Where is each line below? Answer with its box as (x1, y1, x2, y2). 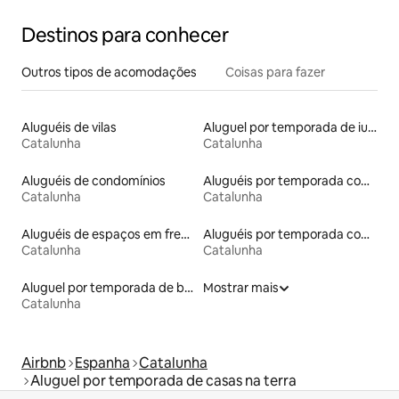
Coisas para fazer (225, 64, 325, 81)
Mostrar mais (203, 280, 279, 297)
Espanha (75, 354, 130, 373)
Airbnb (21, 354, 66, 373)
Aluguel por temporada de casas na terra (30, 371, 297, 391)
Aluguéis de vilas (21, 119, 117, 136)
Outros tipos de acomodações (21, 64, 197, 81)
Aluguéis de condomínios (21, 173, 166, 190)
